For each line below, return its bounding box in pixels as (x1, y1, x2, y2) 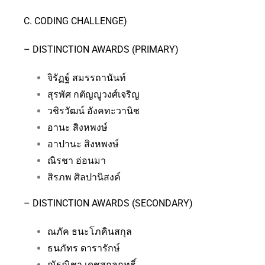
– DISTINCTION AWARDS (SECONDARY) (24, 198, 193, 209)
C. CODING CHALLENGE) (24, 15, 127, 27)
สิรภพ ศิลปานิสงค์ (47, 172, 121, 183)
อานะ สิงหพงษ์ (47, 122, 108, 134)
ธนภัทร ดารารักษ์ (47, 243, 120, 254)
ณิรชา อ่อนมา (47, 155, 106, 167)
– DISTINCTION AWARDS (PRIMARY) (24, 44, 179, 56)
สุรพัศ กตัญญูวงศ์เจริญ (47, 89, 140, 101)
